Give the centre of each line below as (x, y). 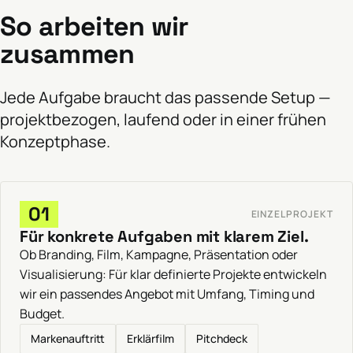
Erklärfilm (150, 338)
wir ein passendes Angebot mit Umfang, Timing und (167, 294)
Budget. (42, 313)
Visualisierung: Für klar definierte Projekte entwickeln (173, 274)
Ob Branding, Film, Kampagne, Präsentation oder (159, 254)
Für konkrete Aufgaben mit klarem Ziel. (164, 236)
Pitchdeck (222, 338)
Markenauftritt (68, 338)
